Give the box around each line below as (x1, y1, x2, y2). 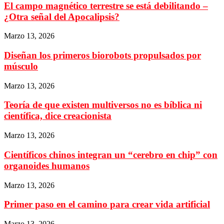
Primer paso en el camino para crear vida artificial (4, 199, 210, 210)
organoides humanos (4, 160, 89, 171)
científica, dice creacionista (4, 110, 111, 121)
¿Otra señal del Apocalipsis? (4, 11, 119, 22)
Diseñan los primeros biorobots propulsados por (4, 49, 201, 60)
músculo (4, 60, 38, 71)
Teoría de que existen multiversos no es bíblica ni (4, 99, 202, 110)
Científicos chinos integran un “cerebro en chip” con (4, 149, 217, 160)
